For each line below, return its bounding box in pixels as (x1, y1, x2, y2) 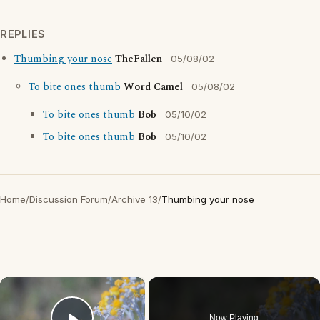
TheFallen (115, 51, 162, 67)
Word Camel (124, 79, 183, 95)
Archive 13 (111, 194, 158, 205)
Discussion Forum (29, 194, 108, 205)
